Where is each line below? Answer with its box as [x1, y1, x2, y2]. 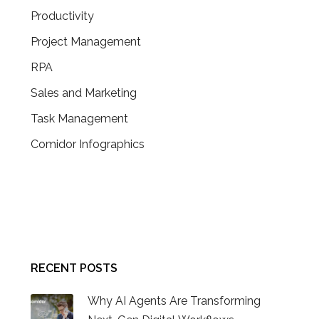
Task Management [30, 111, 128, 125]
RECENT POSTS [30, 261, 117, 276]
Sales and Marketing [30, 85, 137, 100]
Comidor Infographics [30, 137, 145, 151]
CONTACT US [30, 200, 105, 214]
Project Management [30, 34, 141, 48]
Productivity [30, 9, 94, 23]
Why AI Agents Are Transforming [87, 294, 261, 308]
